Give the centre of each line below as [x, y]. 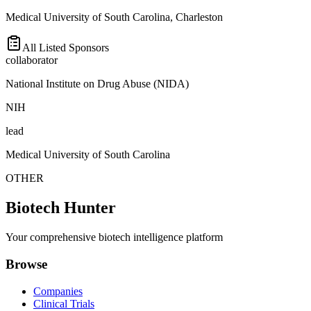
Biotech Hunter [61, 208]
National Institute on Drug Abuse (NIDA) [97, 84]
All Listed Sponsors [66, 48]
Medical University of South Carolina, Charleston [114, 17]
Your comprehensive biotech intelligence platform [114, 237]
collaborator [32, 60]
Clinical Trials [64, 303]
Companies [58, 291]
